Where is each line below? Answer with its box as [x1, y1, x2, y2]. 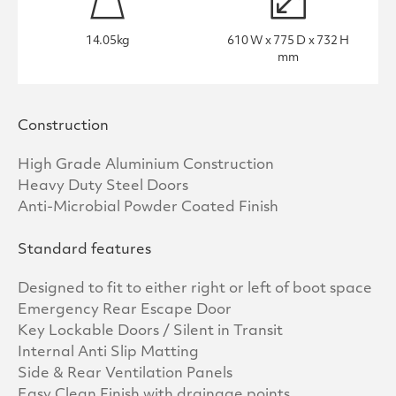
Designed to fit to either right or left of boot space [18, 282, 372, 297]
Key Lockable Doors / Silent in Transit [18, 324, 283, 339]
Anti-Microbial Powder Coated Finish [18, 201, 278, 216]
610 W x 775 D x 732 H [227, 35, 349, 48]
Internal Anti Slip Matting [18, 346, 199, 361]
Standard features [18, 243, 151, 258]
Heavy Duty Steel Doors [18, 179, 188, 194]
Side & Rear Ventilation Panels [18, 367, 232, 382]
